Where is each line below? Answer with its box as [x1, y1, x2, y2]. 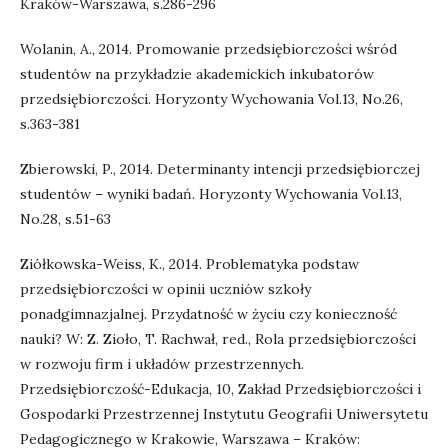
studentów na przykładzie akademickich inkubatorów [20, 65, 374, 83]
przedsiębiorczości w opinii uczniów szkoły [20, 280, 311, 298]
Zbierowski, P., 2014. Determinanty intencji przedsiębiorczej [20, 160, 420, 178]
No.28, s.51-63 [20, 210, 111, 228]
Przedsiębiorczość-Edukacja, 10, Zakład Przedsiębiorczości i [20, 380, 421, 398]
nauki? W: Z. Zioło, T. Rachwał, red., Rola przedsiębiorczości [20, 330, 416, 348]
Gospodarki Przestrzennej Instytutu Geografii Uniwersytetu [20, 405, 428, 423]
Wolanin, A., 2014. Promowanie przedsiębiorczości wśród [20, 40, 397, 58]
